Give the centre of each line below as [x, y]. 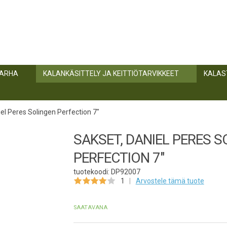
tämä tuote [186, 181]
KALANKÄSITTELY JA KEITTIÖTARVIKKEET [111, 74]
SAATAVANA [91, 207]
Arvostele [152, 181]
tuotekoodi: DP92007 [107, 172]
